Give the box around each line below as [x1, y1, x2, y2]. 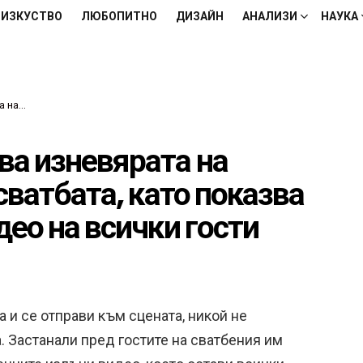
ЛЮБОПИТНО [81, 8, 157, 24]
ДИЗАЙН [176, 8, 224, 24]
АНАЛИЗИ [242, 8, 297, 24]
